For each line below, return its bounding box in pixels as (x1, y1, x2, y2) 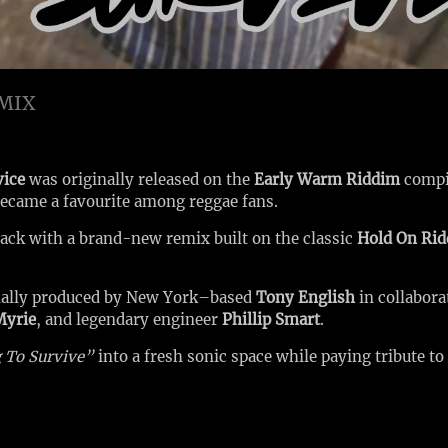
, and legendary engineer (36, 310, 222, 329)
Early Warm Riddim (254, 170, 400, 189)
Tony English (256, 288, 355, 307)
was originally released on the (25, 170, 254, 189)
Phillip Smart (222, 310, 320, 329)
